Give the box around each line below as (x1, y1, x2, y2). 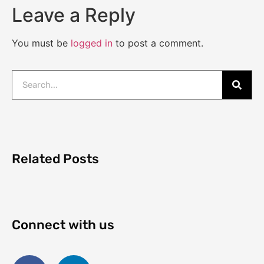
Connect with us (12, 217, 114, 233)
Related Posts (12, 151, 99, 167)
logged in (71, 37, 113, 49)
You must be (12, 37, 71, 49)
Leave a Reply (12, 4, 136, 27)
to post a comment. (113, 37, 203, 49)
